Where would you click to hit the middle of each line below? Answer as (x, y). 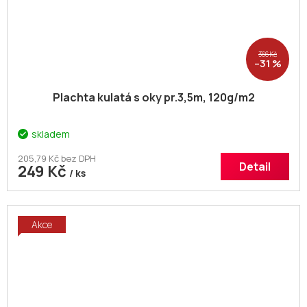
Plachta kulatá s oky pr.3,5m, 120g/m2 (153, 98)
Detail (255, 167)
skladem (51, 134)
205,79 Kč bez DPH (57, 159)
